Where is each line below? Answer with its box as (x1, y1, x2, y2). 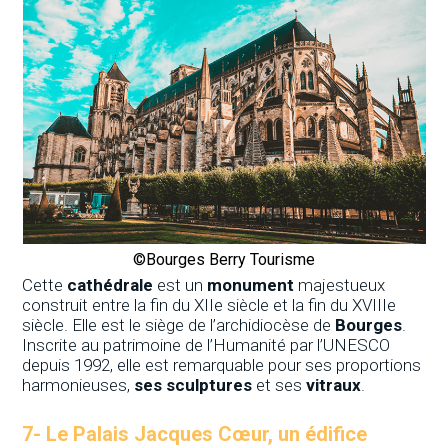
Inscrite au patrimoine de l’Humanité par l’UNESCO (22, 334, 391, 355)
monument (203, 274, 295, 295)
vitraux (306, 374, 362, 395)
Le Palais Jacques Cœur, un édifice (46, 421, 368, 446)
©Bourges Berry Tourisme (133, 249, 315, 269)
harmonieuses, (22, 374, 135, 395)
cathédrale (67, 274, 158, 295)
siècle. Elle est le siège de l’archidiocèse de (22, 314, 336, 335)
